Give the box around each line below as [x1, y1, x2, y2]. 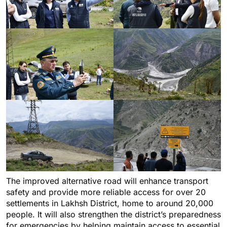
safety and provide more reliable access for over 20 [6, 187, 206, 198]
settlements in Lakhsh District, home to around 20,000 [6, 198, 213, 209]
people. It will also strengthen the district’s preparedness [6, 209, 221, 220]
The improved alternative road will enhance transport [6, 176, 208, 186]
